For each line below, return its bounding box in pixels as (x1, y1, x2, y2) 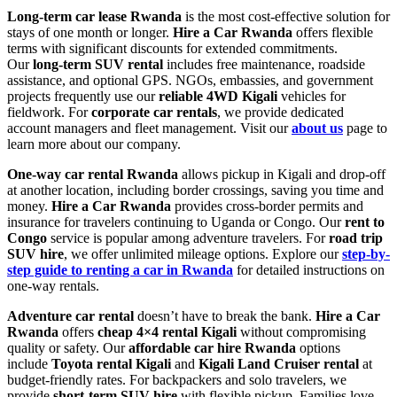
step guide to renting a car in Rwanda (7, 261, 233, 277)
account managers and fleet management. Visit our (7, 120, 292, 136)
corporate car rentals (91, 104, 217, 120)
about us (292, 120, 343, 136)
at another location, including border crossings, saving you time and (7, 182, 384, 198)
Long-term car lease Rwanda (7, 8, 182, 24)
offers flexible (292, 24, 373, 40)
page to (343, 120, 387, 136)
